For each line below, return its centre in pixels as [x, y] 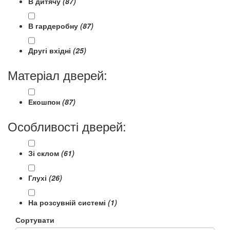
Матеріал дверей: [57, 75]
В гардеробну [54, 26]
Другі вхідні [51, 50]
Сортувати [35, 220]
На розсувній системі [68, 202]
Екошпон [45, 102]
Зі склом [45, 153]
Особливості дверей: [67, 126]
